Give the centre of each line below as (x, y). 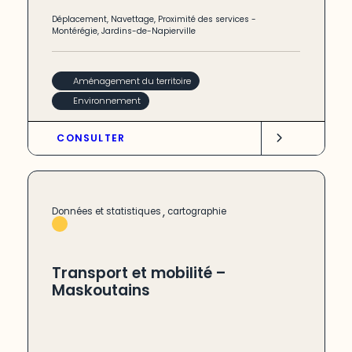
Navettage (133, 20)
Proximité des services (204, 20)
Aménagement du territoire (132, 81)
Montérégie (75, 31)
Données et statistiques (107, 212)
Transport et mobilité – (139, 273)
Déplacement (80, 20)
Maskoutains (101, 291)
